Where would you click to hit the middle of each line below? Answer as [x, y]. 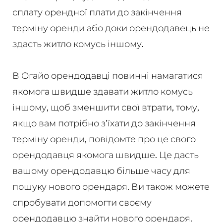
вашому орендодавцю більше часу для [101, 170]
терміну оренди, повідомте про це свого [104, 139]
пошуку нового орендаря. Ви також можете [111, 186]
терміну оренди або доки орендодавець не [111, 28]
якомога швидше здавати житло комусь [102, 91]
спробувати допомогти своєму [82, 202]
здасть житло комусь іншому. [78, 44]
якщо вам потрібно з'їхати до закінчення [104, 123]
